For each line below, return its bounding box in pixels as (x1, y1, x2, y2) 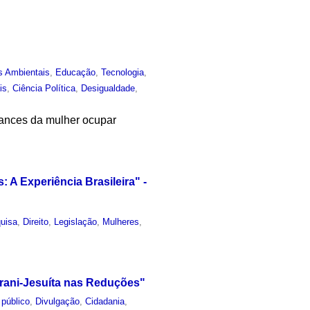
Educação (55, 66, 96, 77)
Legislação (54, 216, 98, 227)
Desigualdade (81, 82, 136, 93)
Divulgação (35, 296, 80, 307)
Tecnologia (101, 66, 145, 77)
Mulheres (102, 216, 140, 227)
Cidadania (85, 296, 125, 307)
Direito (23, 216, 49, 227)
